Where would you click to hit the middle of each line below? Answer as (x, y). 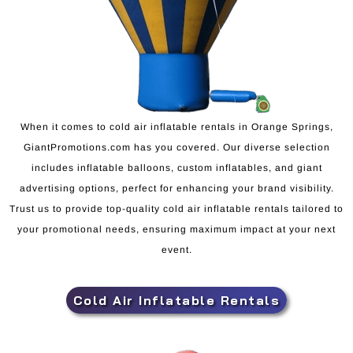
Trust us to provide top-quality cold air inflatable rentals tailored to (176, 208)
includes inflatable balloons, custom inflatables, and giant (176, 167)
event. (176, 249)
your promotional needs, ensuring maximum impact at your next (176, 229)
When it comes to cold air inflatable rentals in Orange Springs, (176, 126)
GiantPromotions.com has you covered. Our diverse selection (176, 147)
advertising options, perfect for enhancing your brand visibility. (176, 188)
